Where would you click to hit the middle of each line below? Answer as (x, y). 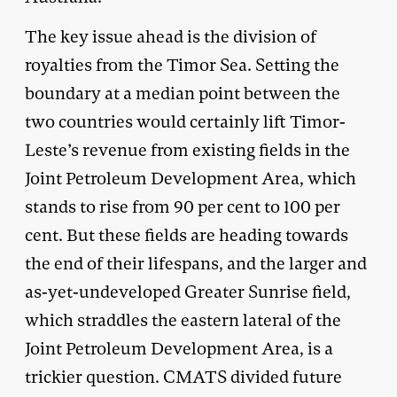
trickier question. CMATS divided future (183, 377)
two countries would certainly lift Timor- (185, 121)
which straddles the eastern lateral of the (183, 320)
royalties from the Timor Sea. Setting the (182, 65)
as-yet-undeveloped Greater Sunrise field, (188, 292)
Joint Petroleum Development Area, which (191, 178)
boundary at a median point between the (183, 93)
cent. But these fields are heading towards (187, 235)
